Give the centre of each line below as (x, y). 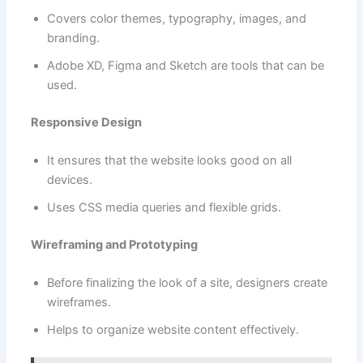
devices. (69, 179)
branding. (73, 38)
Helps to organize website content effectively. (173, 330)
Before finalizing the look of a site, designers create (187, 283)
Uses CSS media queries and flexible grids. (164, 207)
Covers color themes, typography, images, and (176, 18)
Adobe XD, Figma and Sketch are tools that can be (185, 65)
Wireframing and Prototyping (114, 244)
